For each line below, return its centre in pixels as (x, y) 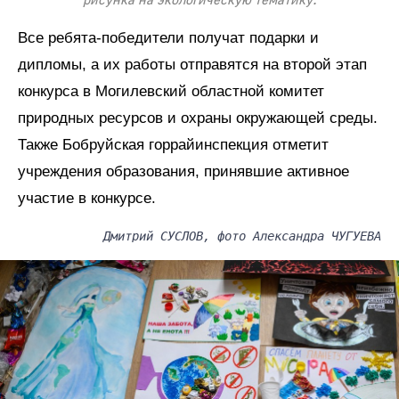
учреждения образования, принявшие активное (183, 172)
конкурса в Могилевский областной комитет (171, 92)
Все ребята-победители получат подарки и (168, 38)
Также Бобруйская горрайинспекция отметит (173, 145)
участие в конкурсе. (87, 199)
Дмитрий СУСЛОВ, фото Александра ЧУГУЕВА (242, 236)
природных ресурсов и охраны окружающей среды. (198, 118)
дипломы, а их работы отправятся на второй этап (192, 65)
